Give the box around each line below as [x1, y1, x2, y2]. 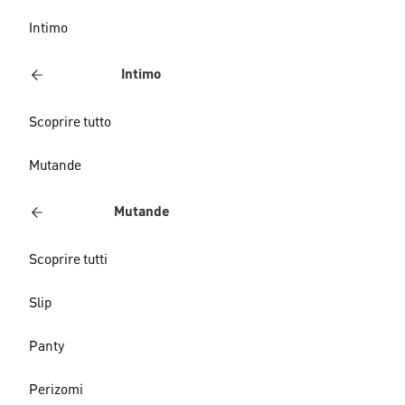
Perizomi [29, 383, 83, 398]
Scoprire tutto [29, 116, 111, 130]
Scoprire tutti [29, 253, 108, 268]
